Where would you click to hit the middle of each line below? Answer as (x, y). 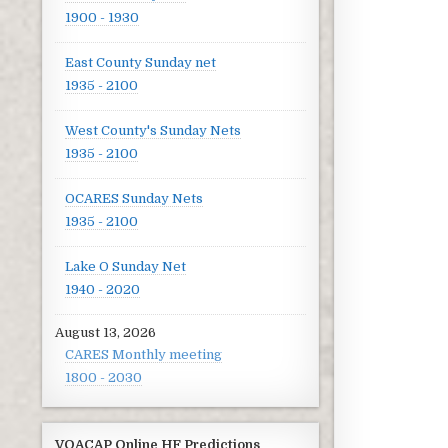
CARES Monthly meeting (143, 354)
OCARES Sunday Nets (134, 198)
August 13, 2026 (105, 332)
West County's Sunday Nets (153, 130)
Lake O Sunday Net (125, 266)
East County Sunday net (140, 62)
